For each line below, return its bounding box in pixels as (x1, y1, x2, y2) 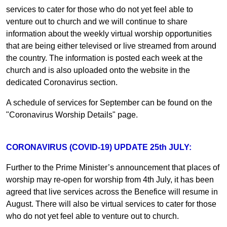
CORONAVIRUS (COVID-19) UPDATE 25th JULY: (6, 142, 192, 152)
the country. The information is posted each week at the (6, 53, 203, 62)
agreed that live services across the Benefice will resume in (6, 187, 218, 196)
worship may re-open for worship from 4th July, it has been (6, 175, 214, 184)
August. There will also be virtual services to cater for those (6, 199, 216, 208)
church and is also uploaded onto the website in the (6, 65, 190, 74)
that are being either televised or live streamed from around (6, 41, 216, 50)
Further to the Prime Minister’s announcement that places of (6, 163, 219, 172)
